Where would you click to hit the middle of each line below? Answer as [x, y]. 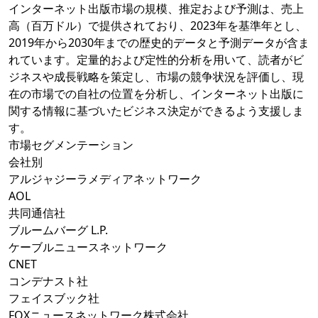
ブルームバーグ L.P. [58, 230]
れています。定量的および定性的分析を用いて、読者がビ [156, 60]
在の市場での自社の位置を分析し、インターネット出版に [156, 94]
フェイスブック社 [54, 298]
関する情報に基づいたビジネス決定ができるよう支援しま [156, 111]
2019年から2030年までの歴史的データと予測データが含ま [159, 43]
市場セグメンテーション [71, 145]
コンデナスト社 [48, 281]
